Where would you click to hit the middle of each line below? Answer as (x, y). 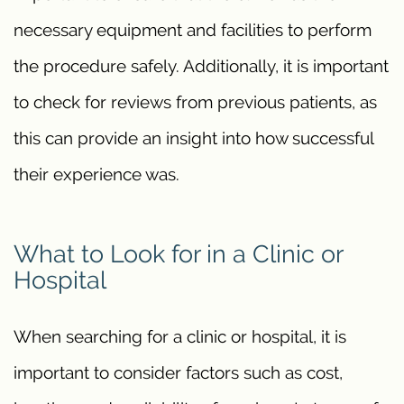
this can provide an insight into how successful (193, 138)
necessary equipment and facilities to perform (193, 29)
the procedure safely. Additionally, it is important (201, 65)
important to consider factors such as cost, (178, 372)
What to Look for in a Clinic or (178, 254)
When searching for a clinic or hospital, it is (180, 336)
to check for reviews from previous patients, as (195, 101)
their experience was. (96, 174)
